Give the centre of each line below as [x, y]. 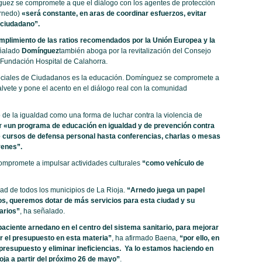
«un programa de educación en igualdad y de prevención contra [109, 126]
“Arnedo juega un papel [165, 190]
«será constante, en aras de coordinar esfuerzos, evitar [114, 14]
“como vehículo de [173, 163]
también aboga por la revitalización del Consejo [135, 51]
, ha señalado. [42, 211]
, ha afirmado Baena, [145, 238]
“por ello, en [199, 238]
